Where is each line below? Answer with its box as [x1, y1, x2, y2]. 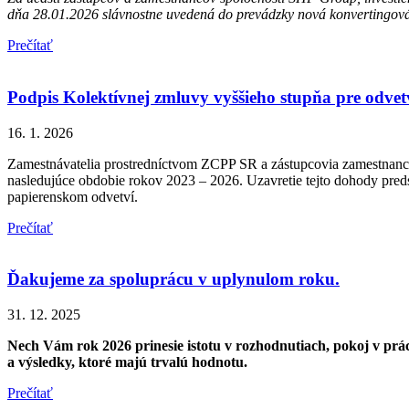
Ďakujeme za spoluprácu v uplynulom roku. [7, 269, 340, 289]
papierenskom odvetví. [7, 188, 138, 204]
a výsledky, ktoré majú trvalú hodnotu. [7, 354, 247, 370]
